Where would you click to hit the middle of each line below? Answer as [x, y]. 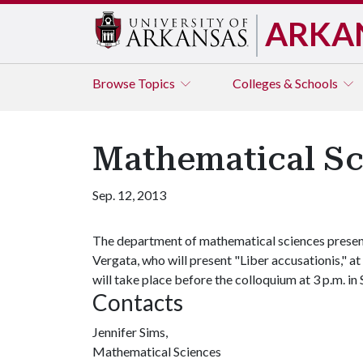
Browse [115, 83]
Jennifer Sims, [130, 332]
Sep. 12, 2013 [129, 195]
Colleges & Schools [286, 83]
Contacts [138, 302]
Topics [158, 83]
